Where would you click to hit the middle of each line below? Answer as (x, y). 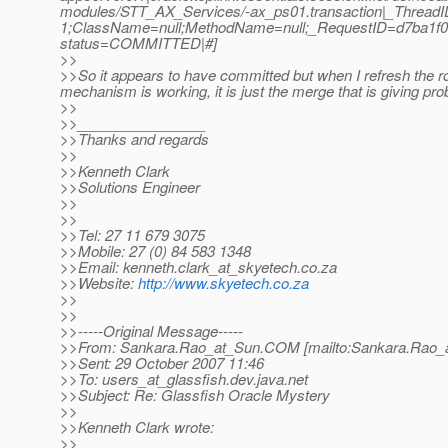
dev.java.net (269, 379)
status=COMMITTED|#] (138, 43)
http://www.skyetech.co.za (223, 283)
